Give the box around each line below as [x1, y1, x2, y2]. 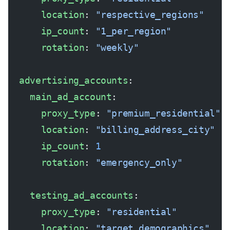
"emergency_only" [95, 157, 183, 168]
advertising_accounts [8, 75, 128, 86]
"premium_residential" [106, 108, 221, 119]
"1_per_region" [95, 26, 172, 36]
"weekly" [95, 42, 139, 53]
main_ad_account [8, 91, 112, 102]
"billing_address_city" [95, 124, 215, 135]
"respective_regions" [95, 9, 204, 20]
